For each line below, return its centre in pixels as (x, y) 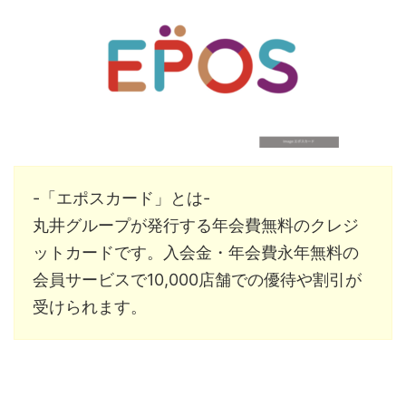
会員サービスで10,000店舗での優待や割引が (197, 280)
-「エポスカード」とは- (121, 198)
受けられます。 (90, 307)
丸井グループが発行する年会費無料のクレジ (196, 226)
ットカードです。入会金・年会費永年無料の (196, 253)
